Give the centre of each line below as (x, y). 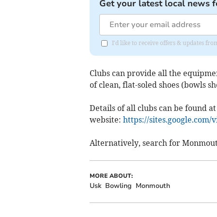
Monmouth (153, 186)
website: (106, 120)
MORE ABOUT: (111, 176)
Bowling (118, 186)
